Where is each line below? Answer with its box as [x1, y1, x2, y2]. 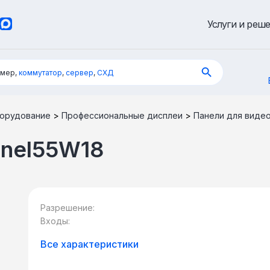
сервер [66, 67, 93, 77]
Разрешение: [40, 202, 95, 213]
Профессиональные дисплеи [61, 110, 183, 121]
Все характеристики [40, 238, 139, 250]
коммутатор [19, 67, 62, 77]
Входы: [40, 216, 70, 226]
